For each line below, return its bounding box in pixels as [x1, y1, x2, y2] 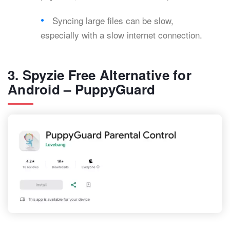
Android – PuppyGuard [8, 80, 156, 99]
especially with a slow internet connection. [41, 28, 202, 42]
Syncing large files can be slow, [52, 14, 174, 27]
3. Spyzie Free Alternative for [8, 65, 191, 85]
